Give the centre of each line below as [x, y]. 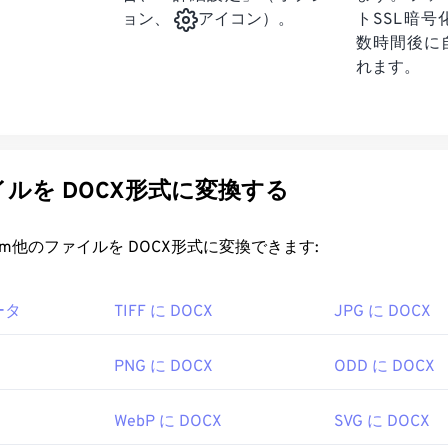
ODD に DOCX [384, 367]
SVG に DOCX [382, 422]
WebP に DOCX [168, 422]
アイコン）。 [246, 20]
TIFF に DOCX [163, 312]
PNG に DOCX [163, 367]
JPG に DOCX [382, 312]
